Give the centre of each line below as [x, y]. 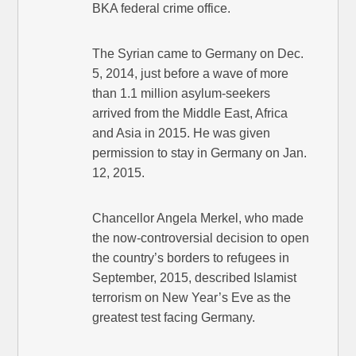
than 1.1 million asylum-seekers [182, 94]
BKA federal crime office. [162, 9]
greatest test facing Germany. [174, 318]
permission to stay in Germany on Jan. [200, 153]
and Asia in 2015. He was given [182, 133]
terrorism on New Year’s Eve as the [192, 298]
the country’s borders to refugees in [191, 258]
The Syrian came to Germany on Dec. [198, 54]
